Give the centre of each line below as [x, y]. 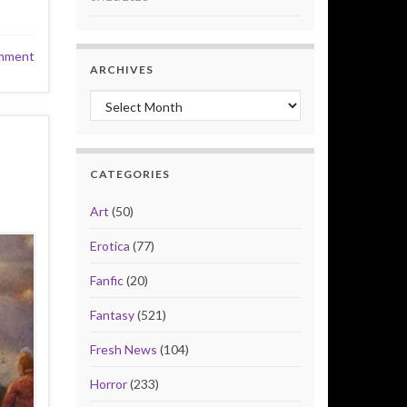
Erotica [109, 246]
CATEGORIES [129, 174]
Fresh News [123, 350]
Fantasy [112, 315]
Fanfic [106, 281]
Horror [108, 384]
